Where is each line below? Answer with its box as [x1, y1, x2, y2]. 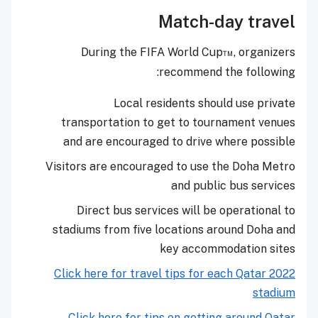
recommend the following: [159, 65, 295, 79]
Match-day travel [158, 11, 295, 32]
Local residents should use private [114, 97, 295, 111]
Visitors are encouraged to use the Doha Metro [45, 160, 295, 174]
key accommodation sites [160, 242, 295, 256]
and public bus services [171, 179, 295, 193]
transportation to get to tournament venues [61, 116, 295, 130]
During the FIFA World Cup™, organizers [81, 45, 295, 60]
